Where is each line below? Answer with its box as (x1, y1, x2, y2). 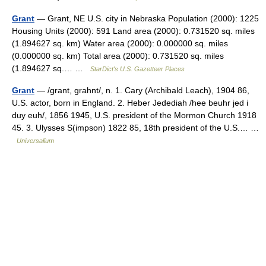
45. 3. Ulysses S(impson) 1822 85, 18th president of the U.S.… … (12, 123, 259, 132)
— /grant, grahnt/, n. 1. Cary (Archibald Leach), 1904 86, (34, 85, 249, 95)
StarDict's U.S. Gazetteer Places (90, 65, 185, 72)
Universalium (17, 137, 54, 144)
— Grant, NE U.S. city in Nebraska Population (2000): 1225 (34, 14, 259, 23)
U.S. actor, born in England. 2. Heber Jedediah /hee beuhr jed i (12, 98, 248, 107)
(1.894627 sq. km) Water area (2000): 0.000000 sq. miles (12, 39, 228, 48)
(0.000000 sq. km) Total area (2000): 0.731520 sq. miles (12, 51, 224, 61)
